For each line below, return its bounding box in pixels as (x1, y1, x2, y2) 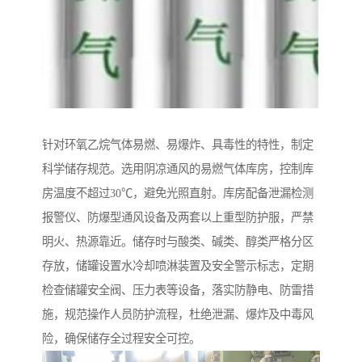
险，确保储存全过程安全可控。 (42, 332, 200, 346)
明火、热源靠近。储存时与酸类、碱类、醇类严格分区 (42, 235, 314, 249)
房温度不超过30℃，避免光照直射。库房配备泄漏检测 (42, 187, 314, 200)
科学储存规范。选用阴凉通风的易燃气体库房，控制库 (42, 162, 314, 176)
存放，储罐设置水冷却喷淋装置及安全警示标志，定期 (42, 259, 314, 273)
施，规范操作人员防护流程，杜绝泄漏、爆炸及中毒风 (42, 308, 314, 322)
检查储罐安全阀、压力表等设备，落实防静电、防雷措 (42, 284, 314, 297)
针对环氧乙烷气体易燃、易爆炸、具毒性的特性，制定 (42, 138, 314, 152)
